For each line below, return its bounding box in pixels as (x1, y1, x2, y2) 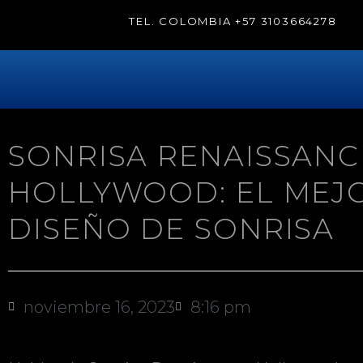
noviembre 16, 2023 (23, 297, 175, 318)
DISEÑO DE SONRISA (8, 211, 335, 247)
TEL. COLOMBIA (125, 15, 236, 28)
